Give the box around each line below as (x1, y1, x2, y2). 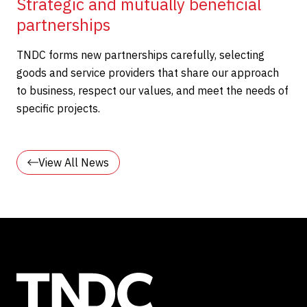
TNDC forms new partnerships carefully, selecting (16, 48, 265, 62)
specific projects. (16, 101, 100, 115)
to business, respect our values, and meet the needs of (16, 84, 288, 97)
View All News (38, 156, 109, 169)
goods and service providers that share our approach (16, 66, 279, 79)
